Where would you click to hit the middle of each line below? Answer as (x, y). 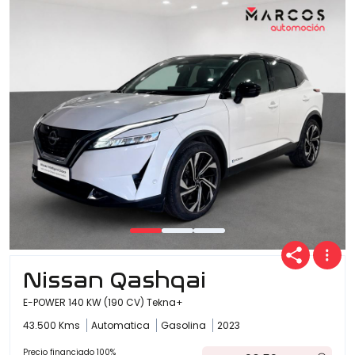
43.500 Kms (53, 326)
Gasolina (185, 326)
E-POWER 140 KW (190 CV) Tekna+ (103, 303)
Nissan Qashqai (115, 281)
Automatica (122, 326)
